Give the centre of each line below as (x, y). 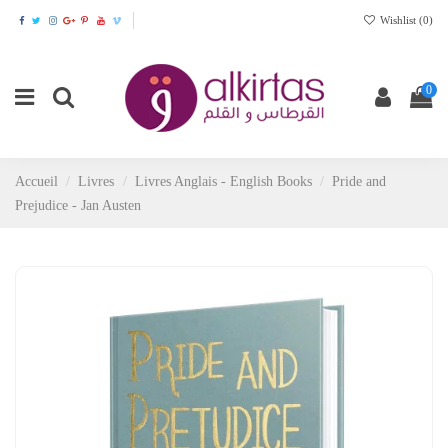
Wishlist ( (400, 19)
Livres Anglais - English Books (223, 181)
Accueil (36, 181)
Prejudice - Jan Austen (78, 205)
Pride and (359, 181)
